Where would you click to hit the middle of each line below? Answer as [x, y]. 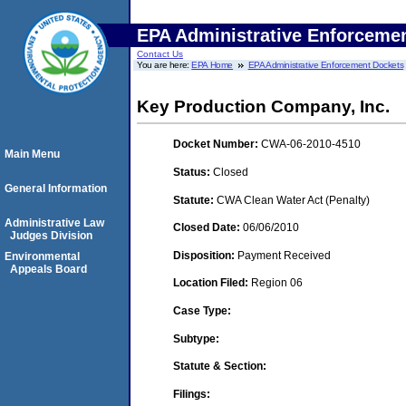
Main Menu [32, 154]
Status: [193, 172]
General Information [56, 188]
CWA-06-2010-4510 [311, 145]
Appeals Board [48, 269]
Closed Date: [208, 228]
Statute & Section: [220, 367]
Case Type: [202, 310]
